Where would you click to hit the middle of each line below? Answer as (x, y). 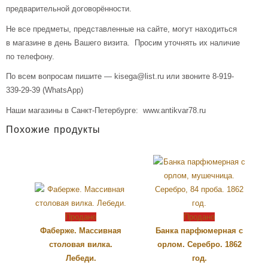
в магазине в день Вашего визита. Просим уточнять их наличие (123, 42)
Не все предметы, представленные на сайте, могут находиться (121, 29)
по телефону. (30, 56)
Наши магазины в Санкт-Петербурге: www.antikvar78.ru (106, 110)
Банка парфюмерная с (199, 230)
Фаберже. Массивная (81, 230)
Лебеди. (81, 258)
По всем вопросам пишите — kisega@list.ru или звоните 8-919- (120, 77)
